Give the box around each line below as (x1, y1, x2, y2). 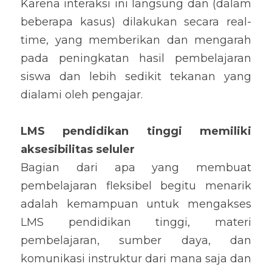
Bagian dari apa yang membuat (21, 161, 251, 174)
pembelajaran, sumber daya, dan (21, 234, 251, 247)
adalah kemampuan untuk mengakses (21, 197, 251, 211)
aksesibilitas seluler (21, 143, 135, 156)
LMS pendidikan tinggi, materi (21, 216, 251, 229)
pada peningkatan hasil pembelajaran (21, 52, 251, 65)
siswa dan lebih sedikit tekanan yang (21, 70, 251, 83)
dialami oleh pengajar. (21, 88, 143, 101)
